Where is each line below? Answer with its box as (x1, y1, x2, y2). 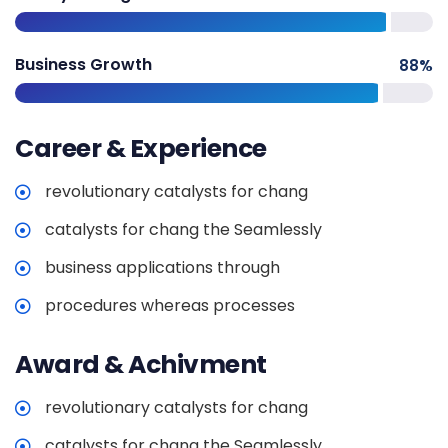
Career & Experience (15, 130, 267, 166)
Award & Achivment (15, 346, 267, 382)
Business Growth (15, 52, 152, 76)
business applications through (45, 255, 280, 279)
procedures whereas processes (45, 293, 295, 317)
